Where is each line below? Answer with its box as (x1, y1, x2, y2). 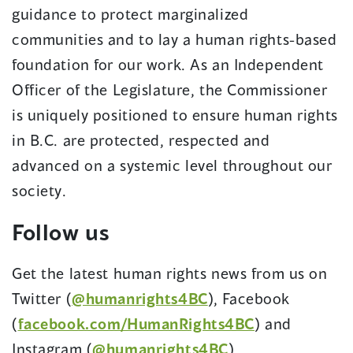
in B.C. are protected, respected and (12, 131, 270, 150)
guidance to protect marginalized (12, 5, 249, 24)
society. (12, 181, 67, 200)
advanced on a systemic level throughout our (12, 156, 333, 175)
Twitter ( (12, 289, 72, 308)
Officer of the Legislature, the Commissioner (12, 80, 328, 99)
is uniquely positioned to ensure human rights (12, 106, 338, 124)
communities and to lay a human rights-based (12, 30, 337, 49)
